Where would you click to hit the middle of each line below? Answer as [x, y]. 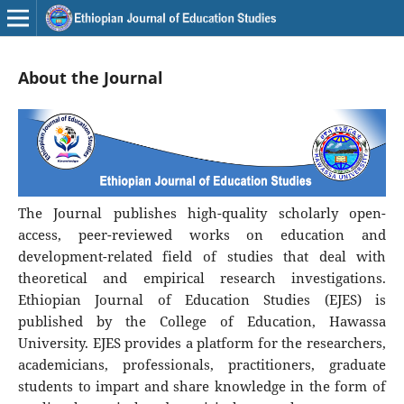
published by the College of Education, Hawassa [202, 321]
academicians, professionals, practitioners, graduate [202, 365]
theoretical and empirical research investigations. [202, 278]
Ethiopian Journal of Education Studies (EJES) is [202, 300]
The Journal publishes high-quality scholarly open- [202, 213]
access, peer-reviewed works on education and [202, 235]
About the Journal [90, 77]
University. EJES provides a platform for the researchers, [202, 343]
